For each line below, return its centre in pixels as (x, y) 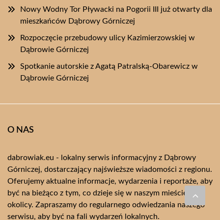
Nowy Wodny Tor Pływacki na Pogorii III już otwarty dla (116, 9)
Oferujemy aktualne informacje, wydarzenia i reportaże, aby (110, 181)
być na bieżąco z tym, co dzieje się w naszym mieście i (99, 193)
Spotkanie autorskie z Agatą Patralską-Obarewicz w (109, 66)
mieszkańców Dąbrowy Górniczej (78, 21)
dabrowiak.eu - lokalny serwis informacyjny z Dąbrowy (102, 157)
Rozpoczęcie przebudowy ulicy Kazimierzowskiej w (108, 38)
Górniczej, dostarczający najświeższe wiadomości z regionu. (110, 169)
